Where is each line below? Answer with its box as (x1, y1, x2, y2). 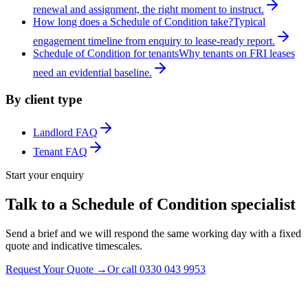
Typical (233, 15, 265, 27)
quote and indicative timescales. (5, 240, 142, 252)
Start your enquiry (5, 169, 84, 181)
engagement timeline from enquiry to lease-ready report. (33, 34, 275, 47)
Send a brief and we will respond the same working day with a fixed (5, 228, 301, 240)
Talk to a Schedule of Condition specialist (5, 195, 296, 214)
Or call (107, 263, 140, 276)
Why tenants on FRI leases (179, 47, 295, 59)
